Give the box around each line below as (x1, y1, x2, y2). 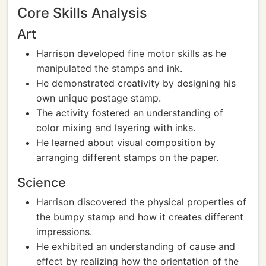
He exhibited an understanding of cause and (36, 240, 235, 252)
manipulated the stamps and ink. (36, 62, 182, 74)
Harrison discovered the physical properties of (36, 196, 246, 208)
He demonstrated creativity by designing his (36, 77, 236, 89)
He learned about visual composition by (36, 137, 216, 148)
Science (17, 175, 66, 190)
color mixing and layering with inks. (36, 122, 195, 134)
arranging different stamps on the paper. (36, 151, 218, 163)
